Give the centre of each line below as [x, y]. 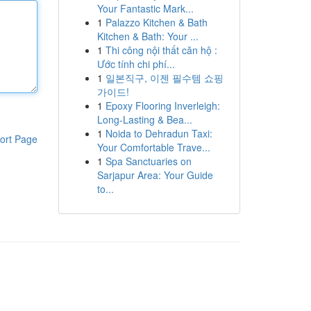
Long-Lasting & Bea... [144, 119]
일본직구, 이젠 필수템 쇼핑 [164, 78]
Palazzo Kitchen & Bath [156, 22]
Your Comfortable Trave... [153, 147]
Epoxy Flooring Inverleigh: [162, 106]
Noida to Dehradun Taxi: [159, 133]
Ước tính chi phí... [136, 64]
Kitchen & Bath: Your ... [148, 36]
